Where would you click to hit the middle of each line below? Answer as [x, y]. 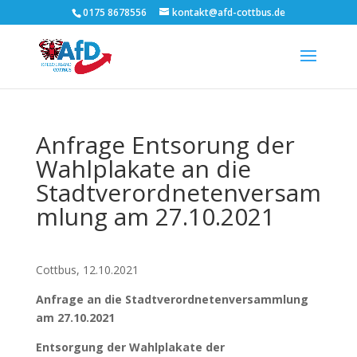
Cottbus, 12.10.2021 [87, 270]
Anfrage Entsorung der [165, 145]
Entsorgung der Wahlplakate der [130, 347]
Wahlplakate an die [143, 169]
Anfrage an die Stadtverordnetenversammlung [172, 299]
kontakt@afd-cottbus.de [228, 12]
